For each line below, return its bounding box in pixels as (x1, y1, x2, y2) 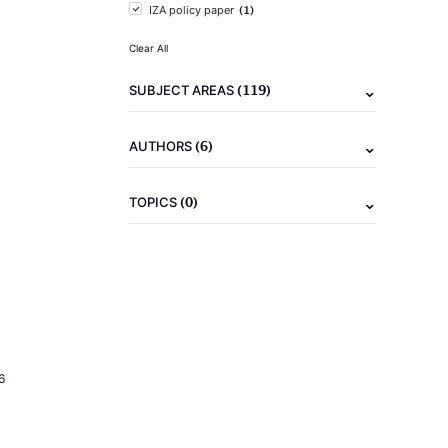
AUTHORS (129, 138, 195, 154)
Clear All (129, 42, 168, 54)
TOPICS (129, 194, 180, 210)
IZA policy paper (149, 3, 234, 17)
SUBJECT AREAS (129, 82, 237, 98)
